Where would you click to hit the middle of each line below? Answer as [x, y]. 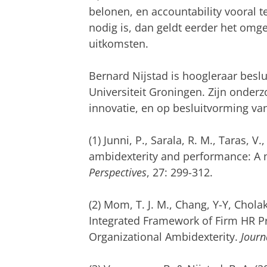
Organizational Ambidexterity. [165, 236]
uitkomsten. [119, 43]
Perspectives [118, 172]
